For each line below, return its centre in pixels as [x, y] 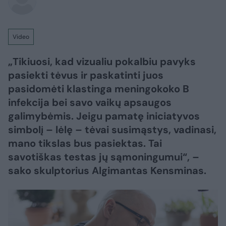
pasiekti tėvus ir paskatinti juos [86, 75]
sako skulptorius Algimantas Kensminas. [107, 171]
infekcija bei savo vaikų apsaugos [90, 102]
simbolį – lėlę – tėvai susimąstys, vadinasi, [112, 130]
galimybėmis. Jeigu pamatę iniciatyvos [104, 116]
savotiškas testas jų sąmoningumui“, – [104, 157]
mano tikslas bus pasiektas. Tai [85, 143]
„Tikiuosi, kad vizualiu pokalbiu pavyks [102, 62]
